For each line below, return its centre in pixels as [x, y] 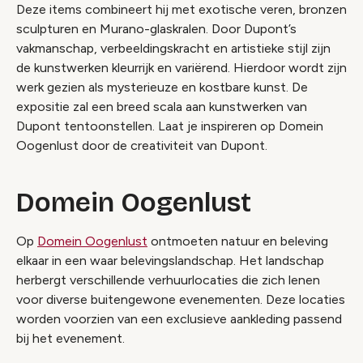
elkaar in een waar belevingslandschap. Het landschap [170, 260]
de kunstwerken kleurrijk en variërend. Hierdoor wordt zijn [181, 67]
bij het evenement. [70, 338]
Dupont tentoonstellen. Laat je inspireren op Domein [170, 126]
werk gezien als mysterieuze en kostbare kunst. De [162, 87]
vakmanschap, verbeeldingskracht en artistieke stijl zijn [173, 48]
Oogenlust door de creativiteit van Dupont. [142, 145]
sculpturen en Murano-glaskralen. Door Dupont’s [156, 28]
